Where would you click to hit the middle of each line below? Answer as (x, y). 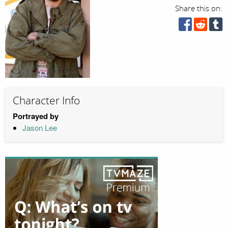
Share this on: (199, 9)
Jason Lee (39, 127)
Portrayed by (36, 116)
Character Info (46, 101)
